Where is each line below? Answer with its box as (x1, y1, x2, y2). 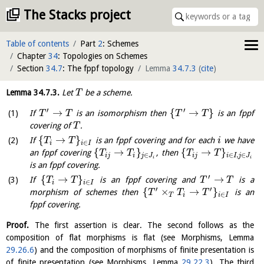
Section (17, 64, 46, 73)
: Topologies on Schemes (58, 51, 147, 61)
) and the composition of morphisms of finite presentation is (34, 245, 254, 255)
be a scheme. (82, 88, 133, 97)
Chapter (17, 51, 48, 61)
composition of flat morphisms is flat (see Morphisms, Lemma (6, 233, 254, 243)
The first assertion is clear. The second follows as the (29, 220, 254, 230)
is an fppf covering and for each (92, 136, 217, 146)
